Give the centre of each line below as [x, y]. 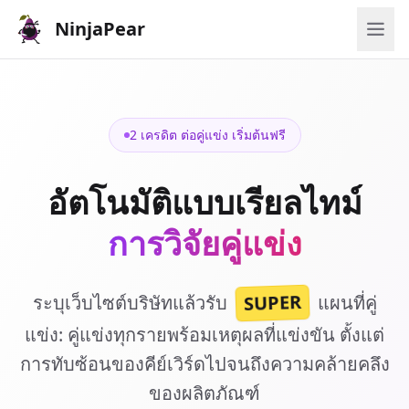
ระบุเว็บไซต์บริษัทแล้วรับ [132, 303]
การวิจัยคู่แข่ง [204, 243]
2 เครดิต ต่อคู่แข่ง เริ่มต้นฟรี [207, 135]
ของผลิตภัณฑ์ [204, 393]
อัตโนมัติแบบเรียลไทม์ [204, 202]
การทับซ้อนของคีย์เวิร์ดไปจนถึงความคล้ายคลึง [204, 364]
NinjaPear [100, 29]
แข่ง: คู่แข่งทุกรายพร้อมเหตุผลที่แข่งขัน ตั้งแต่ [204, 335]
